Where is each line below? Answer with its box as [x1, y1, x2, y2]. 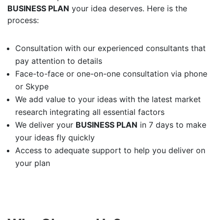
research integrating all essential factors [15, 107, 165, 117]
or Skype [15, 82, 49, 91]
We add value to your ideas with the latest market [15, 94, 201, 104]
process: [7, 15, 39, 25]
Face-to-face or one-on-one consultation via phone [15, 69, 207, 79]
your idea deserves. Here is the [69, 3, 187, 13]
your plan [15, 158, 50, 168]
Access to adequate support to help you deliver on [15, 145, 205, 155]
